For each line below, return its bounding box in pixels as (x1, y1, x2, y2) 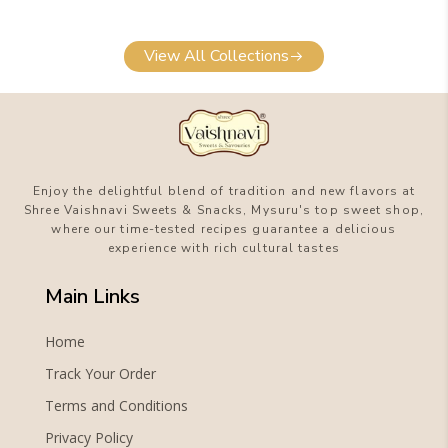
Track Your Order (44, 364, 156, 384)
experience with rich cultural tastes (108, 240, 340, 257)
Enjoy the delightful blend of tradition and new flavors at (32, 183, 416, 200)
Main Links (44, 283, 140, 311)
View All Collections (144, 45, 289, 68)
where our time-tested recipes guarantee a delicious (51, 221, 397, 238)
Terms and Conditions (44, 396, 188, 416)
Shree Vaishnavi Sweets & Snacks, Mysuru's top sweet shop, (24, 202, 424, 219)
